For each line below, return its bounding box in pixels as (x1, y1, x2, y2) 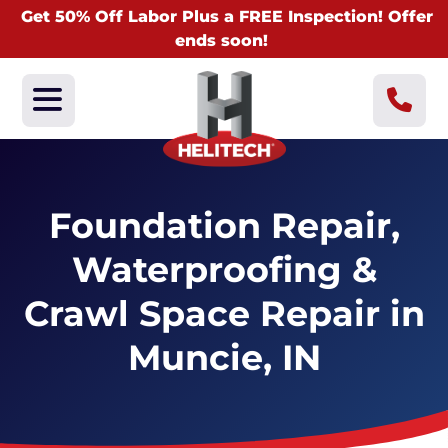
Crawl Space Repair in (23, 292, 425, 335)
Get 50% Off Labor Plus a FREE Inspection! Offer (20, 7, 433, 26)
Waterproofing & (71, 248, 377, 291)
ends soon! (175, 31, 268, 50)
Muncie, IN (127, 336, 321, 379)
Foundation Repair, (48, 204, 400, 247)
